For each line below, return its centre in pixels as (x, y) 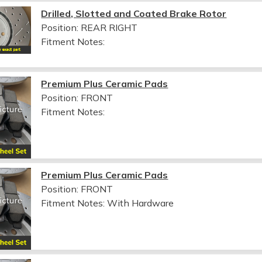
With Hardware (141, 203)
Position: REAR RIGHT (89, 27)
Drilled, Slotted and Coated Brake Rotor (134, 13)
